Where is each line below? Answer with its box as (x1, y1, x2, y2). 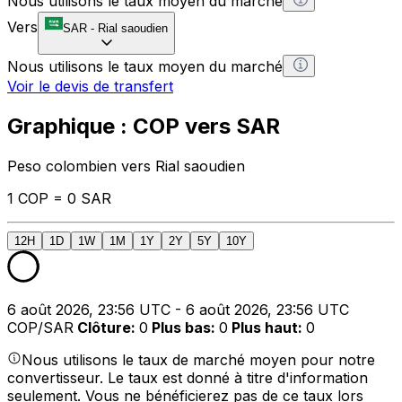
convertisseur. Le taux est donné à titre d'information (7, 368, 368, 387)
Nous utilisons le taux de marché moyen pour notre (22, 350, 375, 369)
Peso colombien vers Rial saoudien (7, 156, 245, 175)
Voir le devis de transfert (7, 76, 173, 95)
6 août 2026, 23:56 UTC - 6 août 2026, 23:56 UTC (7, 300, 349, 319)
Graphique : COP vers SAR (7, 112, 280, 139)
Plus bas (152, 318, 211, 336)
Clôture (77, 318, 131, 336)
